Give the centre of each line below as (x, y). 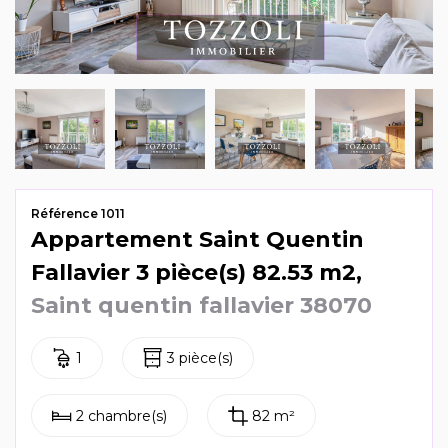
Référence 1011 (78, 213)
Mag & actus (106, 56)
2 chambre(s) (121, 415)
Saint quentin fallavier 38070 (201, 305)
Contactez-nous (126, 128)
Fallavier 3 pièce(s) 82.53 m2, (196, 272)
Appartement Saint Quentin (197, 239)
